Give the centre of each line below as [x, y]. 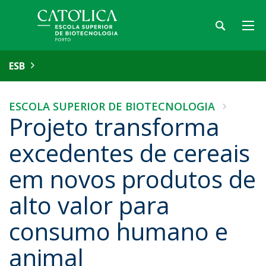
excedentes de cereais [129, 153]
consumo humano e [118, 231]
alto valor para [89, 205]
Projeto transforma [114, 127]
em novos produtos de [132, 179]
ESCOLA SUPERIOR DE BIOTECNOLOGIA [112, 106]
